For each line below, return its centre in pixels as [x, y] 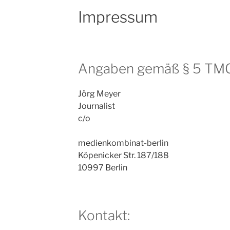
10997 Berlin [102, 168]
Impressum [118, 17]
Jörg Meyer [99, 94]
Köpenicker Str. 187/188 [123, 156]
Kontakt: [104, 216]
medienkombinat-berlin [123, 143]
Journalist [96, 106]
